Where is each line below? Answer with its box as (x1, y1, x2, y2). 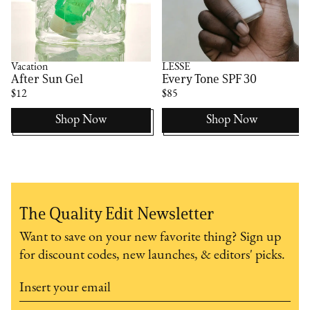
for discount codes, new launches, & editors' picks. (19, 248, 286, 262)
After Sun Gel (11, 71, 84, 86)
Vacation (11, 61, 48, 73)
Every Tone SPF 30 (162, 71, 257, 86)
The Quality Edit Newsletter (19, 203, 215, 224)
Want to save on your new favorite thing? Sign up (19, 230, 282, 244)
